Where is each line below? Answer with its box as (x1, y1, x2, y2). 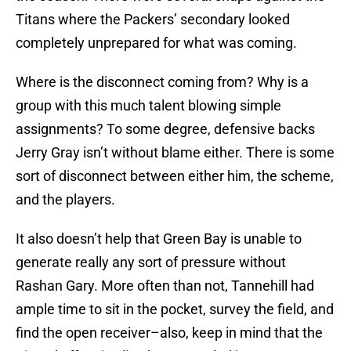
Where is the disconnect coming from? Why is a (16, 74, 309, 91)
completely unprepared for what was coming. (16, 34, 297, 52)
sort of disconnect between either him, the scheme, (16, 168, 334, 185)
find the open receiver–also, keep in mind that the (16, 324, 323, 342)
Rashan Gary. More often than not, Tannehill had (16, 277, 314, 295)
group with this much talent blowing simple (16, 97, 281, 114)
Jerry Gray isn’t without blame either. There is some (16, 144, 335, 161)
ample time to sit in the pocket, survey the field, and (16, 301, 334, 318)
